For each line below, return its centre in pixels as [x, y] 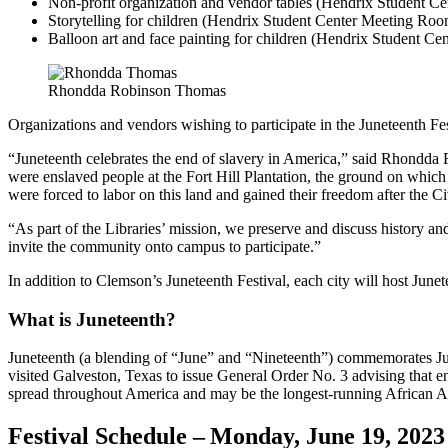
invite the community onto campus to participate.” [166, 246]
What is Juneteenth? [92, 319]
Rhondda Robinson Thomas [137, 90]
